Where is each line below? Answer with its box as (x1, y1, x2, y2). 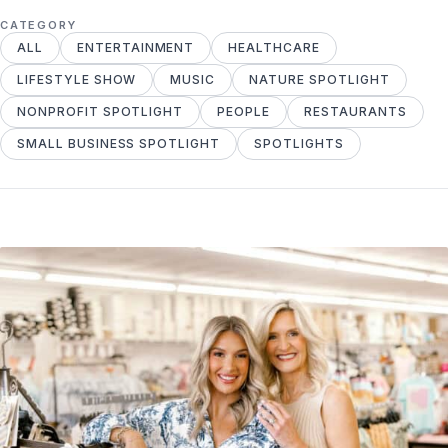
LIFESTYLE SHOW (17, 71, 137, 87)
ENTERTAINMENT (76, 39, 195, 55)
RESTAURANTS (304, 103, 407, 119)
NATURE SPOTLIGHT (249, 71, 390, 87)
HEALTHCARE (228, 39, 320, 55)
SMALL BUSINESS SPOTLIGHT (17, 135, 221, 151)
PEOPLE (217, 103, 270, 119)
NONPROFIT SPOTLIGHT (17, 103, 184, 119)
